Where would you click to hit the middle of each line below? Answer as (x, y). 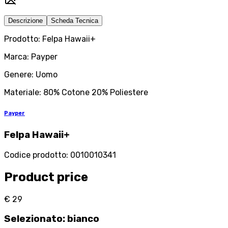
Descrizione (25, 21)
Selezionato (33, 219)
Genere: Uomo (31, 75)
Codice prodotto (35, 155)
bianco (83, 219)
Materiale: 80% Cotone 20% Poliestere (76, 93)
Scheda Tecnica (75, 21)
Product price (46, 177)
